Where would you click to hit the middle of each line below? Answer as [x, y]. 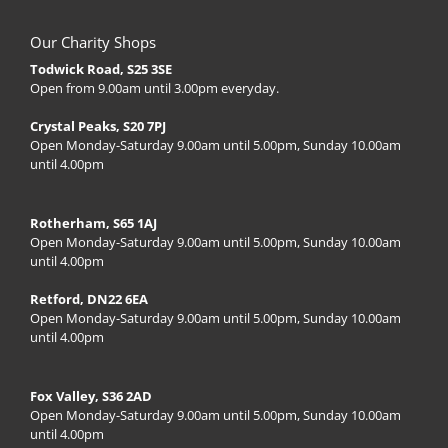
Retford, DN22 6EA [89, 298]
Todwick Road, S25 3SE [101, 68]
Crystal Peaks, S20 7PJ [98, 125]
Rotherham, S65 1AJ [93, 222]
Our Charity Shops [93, 41]
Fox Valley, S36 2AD [91, 395]
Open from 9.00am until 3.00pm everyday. [154, 87]
